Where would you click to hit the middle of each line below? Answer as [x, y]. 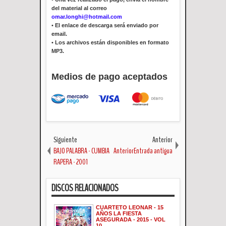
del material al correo [79, 8]
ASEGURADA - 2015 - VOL [131, 219]
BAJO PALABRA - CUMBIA [81, 151]
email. [59, 34]
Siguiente [65, 139]
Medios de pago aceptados [109, 76]
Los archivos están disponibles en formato [112, 42]
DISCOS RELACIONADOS [85, 188]
